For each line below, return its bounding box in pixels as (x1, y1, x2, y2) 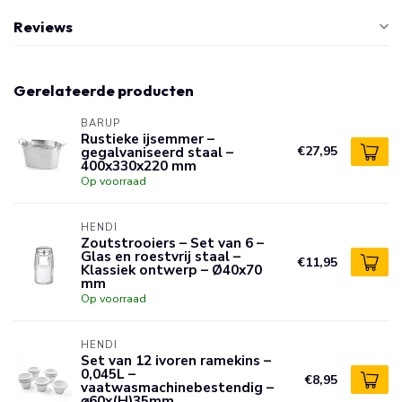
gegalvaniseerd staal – (81, 143, 233, 162)
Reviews (13, 17, 73, 36)
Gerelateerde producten (13, 81, 194, 100)
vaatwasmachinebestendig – (81, 378, 274, 397)
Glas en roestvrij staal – (81, 247, 240, 266)
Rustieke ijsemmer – (81, 129, 214, 148)
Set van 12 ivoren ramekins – (81, 351, 271, 370)
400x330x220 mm (81, 156, 197, 175)
